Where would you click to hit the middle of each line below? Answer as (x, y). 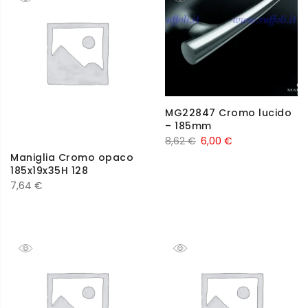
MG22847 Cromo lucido (228, 113)
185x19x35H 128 (49, 170)
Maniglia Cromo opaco (72, 157)
